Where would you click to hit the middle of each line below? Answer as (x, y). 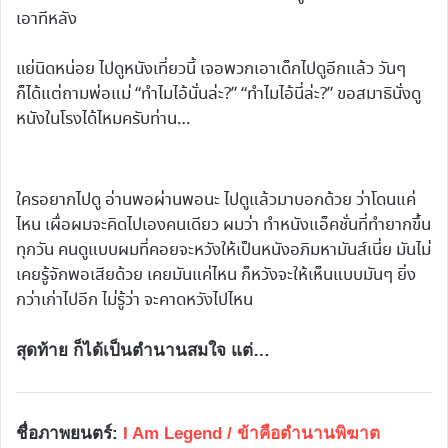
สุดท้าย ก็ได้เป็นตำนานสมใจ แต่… (143, 351)
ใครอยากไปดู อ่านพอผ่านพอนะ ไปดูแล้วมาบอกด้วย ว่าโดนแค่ (216, 201)
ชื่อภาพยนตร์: (69, 434)
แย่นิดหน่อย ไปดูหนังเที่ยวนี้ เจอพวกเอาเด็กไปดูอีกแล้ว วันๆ (211, 70)
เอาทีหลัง (46, 20)
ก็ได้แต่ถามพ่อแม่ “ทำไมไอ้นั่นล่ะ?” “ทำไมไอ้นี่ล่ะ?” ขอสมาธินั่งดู (218, 95)
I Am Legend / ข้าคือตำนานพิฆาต (251, 434)
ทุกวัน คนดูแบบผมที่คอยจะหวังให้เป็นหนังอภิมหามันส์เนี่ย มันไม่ (223, 251)
